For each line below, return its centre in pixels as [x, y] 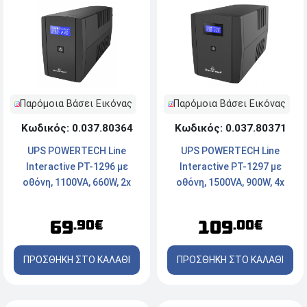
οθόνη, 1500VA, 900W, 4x [230, 183]
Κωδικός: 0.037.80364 [77, 128]
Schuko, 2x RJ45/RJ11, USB [230, 198]
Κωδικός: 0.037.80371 [230, 128]
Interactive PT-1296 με [77, 167]
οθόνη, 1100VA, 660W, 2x [77, 183]
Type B [230, 214]
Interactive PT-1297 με [230, 167]
